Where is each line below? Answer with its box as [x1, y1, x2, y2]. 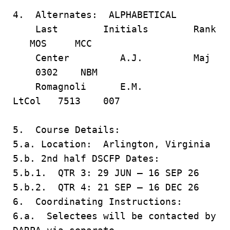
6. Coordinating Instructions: [13, 196, 182, 207]
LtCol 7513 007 [13, 95, 143, 106]
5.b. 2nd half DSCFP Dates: [13, 153, 160, 164]
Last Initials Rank [13, 24, 216, 34]
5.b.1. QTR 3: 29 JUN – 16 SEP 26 [13, 167, 199, 178]
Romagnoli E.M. [13, 81, 188, 92]
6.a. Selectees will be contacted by [13, 210, 216, 221]
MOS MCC [13, 38, 92, 49]
